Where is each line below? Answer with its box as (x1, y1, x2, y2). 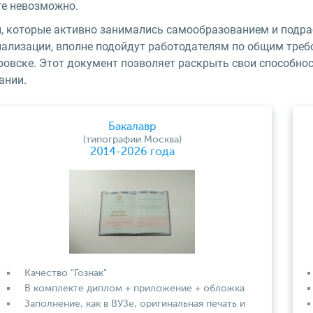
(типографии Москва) (82, 135, 182, 145)
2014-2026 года (89, 147, 175, 158)
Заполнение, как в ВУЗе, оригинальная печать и (24, 299, 245, 309)
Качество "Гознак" (24, 268, 107, 278)
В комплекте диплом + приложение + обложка (24, 284, 245, 293)
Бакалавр (108, 122, 156, 133)
